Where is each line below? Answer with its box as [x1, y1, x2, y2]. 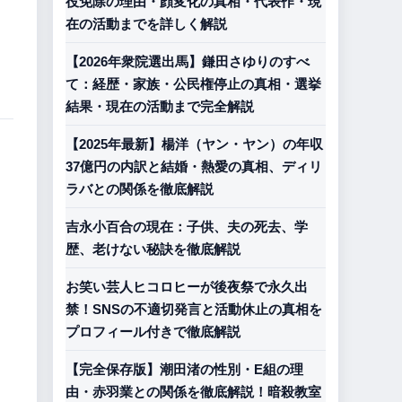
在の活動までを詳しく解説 [66, 16, 227, 31]
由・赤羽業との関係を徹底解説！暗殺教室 [66, 384, 321, 399]
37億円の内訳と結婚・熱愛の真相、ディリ [66, 159, 322, 174]
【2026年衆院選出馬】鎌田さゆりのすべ [66, 54, 310, 69]
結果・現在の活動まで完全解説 [66, 99, 254, 114]
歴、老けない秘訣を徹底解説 [66, 241, 240, 257]
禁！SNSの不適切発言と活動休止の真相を [66, 301, 322, 317]
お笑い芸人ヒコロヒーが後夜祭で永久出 [66, 279, 308, 294]
